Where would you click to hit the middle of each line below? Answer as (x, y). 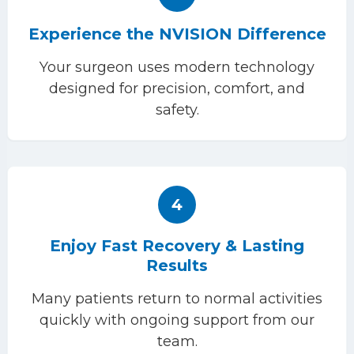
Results (177, 265)
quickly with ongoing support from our (177, 320)
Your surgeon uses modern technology (177, 67)
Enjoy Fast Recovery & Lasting (177, 246)
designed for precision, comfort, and (177, 88)
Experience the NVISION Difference (177, 34)
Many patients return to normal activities (177, 299)
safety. (177, 110)
